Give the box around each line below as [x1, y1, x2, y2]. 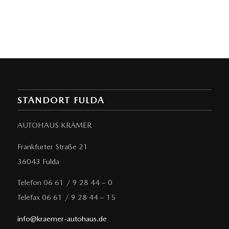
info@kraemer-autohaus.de [17, 214, 107, 224]
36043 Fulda [17, 156, 59, 166]
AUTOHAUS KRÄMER [17, 120, 92, 130]
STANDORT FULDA [17, 94, 104, 105]
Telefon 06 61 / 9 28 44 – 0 [17, 178, 112, 188]
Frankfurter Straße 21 [17, 142, 88, 151]
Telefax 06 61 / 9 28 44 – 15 [17, 193, 116, 202]
